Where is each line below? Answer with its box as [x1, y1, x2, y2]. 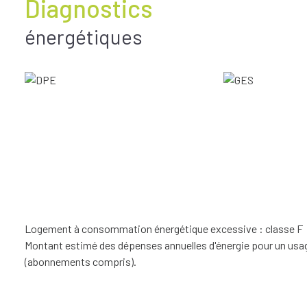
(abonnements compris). [25, 254, 136, 268]
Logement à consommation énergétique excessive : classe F [25, 221, 303, 235]
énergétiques [25, 23, 143, 49]
